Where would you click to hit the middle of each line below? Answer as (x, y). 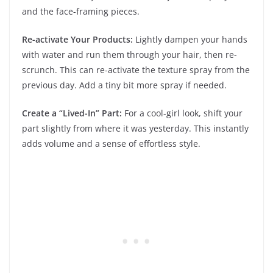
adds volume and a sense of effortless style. (111, 143)
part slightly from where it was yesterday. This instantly (135, 128)
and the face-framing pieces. (81, 11)
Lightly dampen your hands (190, 39)
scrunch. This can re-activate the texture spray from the (136, 69)
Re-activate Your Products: (77, 39)
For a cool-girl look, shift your (182, 113)
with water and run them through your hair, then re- (129, 54)
